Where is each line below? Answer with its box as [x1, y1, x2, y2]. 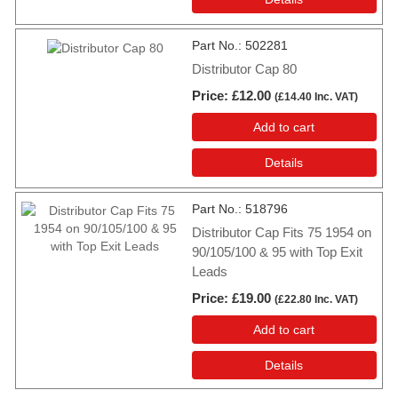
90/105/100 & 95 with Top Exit [192, 243, 362, 259]
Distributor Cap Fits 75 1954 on [192, 224, 371, 240]
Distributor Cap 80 [192, 60, 297, 76]
